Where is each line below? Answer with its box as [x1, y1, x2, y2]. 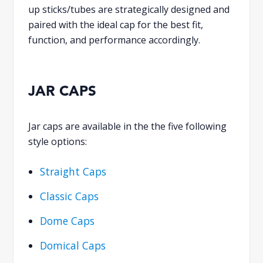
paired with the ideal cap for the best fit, [28, 18, 204, 31]
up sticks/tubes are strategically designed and [28, 2, 230, 16]
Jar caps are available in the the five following [28, 119, 227, 133]
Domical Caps [40, 238, 106, 252]
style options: [28, 134, 87, 148]
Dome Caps [40, 213, 95, 228]
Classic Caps [40, 188, 99, 203]
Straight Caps [40, 164, 107, 178]
